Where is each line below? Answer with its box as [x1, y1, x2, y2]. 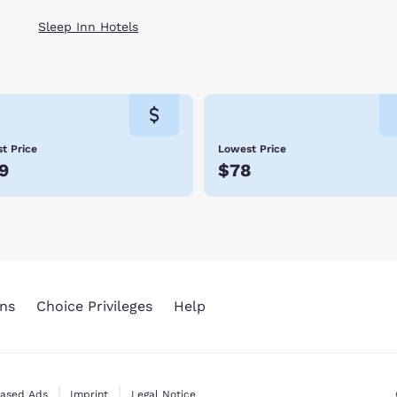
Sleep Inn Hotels [38, 19, 139, 35]
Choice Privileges [35, 298, 152, 315]
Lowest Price [218, 143, 286, 156]
